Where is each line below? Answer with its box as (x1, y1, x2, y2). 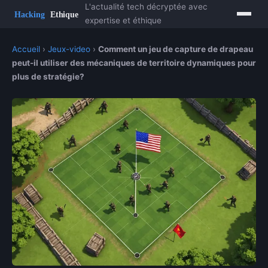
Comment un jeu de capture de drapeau (98, 44, 253, 54)
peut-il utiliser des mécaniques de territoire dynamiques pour (12, 58, 256, 68)
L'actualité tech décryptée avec (85, 2, 208, 11)
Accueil (12, 44, 40, 54)
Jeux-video (48, 44, 90, 54)
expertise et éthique (85, 16, 162, 25)
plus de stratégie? (12, 72, 84, 81)
